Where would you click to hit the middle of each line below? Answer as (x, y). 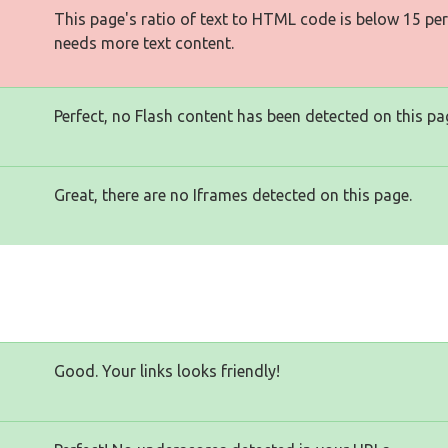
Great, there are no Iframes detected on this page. (233, 194)
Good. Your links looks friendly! (167, 370)
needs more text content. (144, 42)
